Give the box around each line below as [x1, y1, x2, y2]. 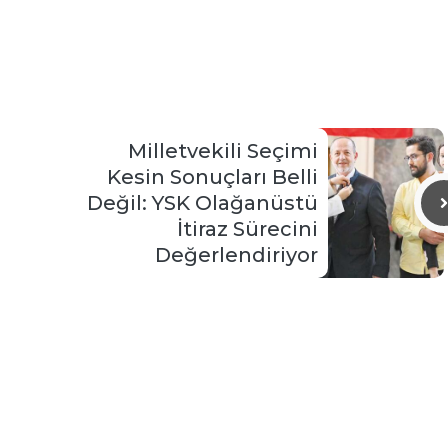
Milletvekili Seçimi [128, 139, 318, 164]
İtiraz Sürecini [177, 217, 318, 242]
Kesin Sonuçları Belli [107, 165, 318, 190]
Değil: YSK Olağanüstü [87, 191, 318, 216]
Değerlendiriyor [155, 243, 318, 268]
